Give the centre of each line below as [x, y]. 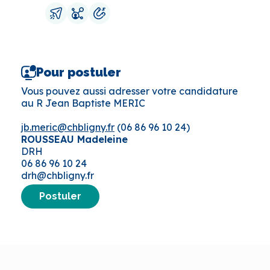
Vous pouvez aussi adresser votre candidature [130, 91]
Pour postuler [79, 73]
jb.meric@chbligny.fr [68, 127]
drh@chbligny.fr [58, 175]
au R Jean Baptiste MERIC [83, 103]
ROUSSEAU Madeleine [74, 139]
